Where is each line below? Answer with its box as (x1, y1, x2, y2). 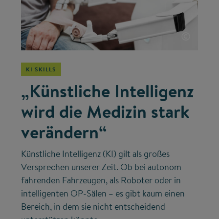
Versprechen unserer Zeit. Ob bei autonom (21, 161, 182, 174)
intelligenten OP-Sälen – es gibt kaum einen (21, 187, 185, 200)
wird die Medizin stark (21, 99, 190, 124)
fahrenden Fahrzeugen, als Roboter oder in (21, 174, 181, 187)
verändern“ (21, 120, 107, 145)
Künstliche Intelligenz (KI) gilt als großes (21, 148, 170, 160)
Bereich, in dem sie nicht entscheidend (21, 200, 166, 213)
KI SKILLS (26, 65, 57, 74)
